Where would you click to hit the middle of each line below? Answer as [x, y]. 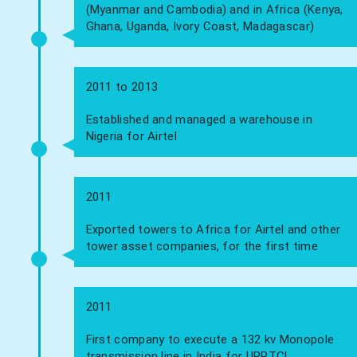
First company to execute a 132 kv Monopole [210, 339]
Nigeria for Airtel [131, 136]
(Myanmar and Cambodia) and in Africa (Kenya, [214, 9]
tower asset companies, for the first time [202, 246]
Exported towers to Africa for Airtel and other [213, 229]
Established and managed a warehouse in [199, 119]
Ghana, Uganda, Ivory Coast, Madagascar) [200, 26]
